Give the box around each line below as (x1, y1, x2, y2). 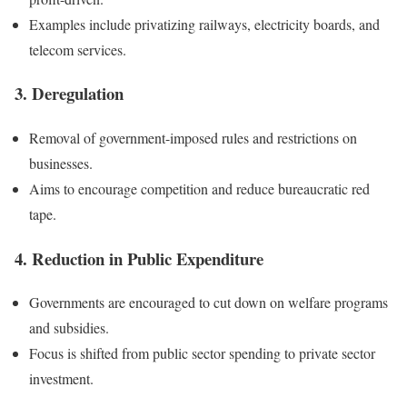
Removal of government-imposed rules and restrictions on (29, 128, 357, 148)
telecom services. (29, 39, 126, 59)
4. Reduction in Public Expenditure (15, 245, 263, 271)
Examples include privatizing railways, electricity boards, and (29, 14, 380, 34)
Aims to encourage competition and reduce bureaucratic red (29, 179, 370, 199)
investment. (29, 369, 94, 389)
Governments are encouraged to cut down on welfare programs (29, 293, 388, 313)
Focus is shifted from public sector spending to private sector (29, 343, 375, 363)
